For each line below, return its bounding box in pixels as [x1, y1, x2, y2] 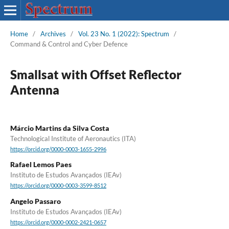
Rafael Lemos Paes [10, 160, 72, 169]
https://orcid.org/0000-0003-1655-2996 [10, 146, 106, 153]
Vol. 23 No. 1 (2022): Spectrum [78, 29, 169, 38]
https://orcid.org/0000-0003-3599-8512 [10, 182, 106, 189]
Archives [40, 29, 66, 38]
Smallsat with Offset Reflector [10, 66, 181, 82]
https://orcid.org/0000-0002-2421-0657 [10, 219, 106, 225]
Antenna [10, 82, 59, 97]
